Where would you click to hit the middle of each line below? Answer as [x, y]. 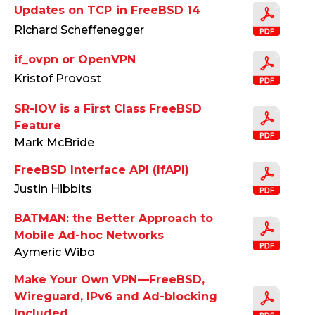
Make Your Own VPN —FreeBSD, [109, 280]
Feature [38, 125]
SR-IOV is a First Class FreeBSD [108, 108]
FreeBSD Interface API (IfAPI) [102, 169]
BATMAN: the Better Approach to [114, 219]
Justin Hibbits [53, 189]
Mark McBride [54, 142]
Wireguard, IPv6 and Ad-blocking [116, 297]
